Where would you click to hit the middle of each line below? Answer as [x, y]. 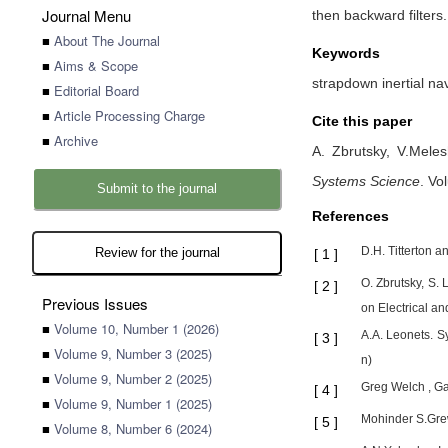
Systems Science [366, 181]
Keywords [346, 53]
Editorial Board [96, 90]
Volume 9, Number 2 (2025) [133, 378]
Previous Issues [95, 303]
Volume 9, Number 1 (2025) [133, 403]
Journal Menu [86, 15]
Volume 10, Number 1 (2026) [136, 328]
